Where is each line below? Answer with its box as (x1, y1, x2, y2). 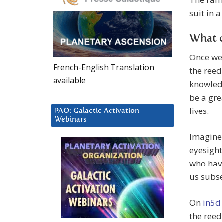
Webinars (55, 115, 87, 123)
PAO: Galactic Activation (55, 107, 139, 114)
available (53, 74, 86, 86)
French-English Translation (53, 61, 154, 73)
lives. (189, 105, 209, 117)
